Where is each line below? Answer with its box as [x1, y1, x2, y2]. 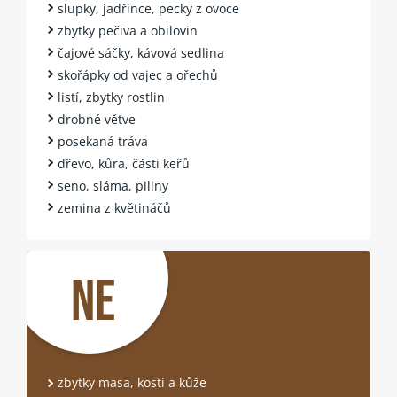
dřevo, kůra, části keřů [58, 154, 191, 172]
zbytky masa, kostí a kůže [58, 374, 207, 392]
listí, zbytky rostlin [58, 88, 166, 105]
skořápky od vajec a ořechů [58, 66, 219, 83]
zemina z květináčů [58, 198, 172, 216]
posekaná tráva [58, 132, 149, 150]
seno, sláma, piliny [58, 176, 169, 194]
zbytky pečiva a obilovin [58, 21, 198, 39]
